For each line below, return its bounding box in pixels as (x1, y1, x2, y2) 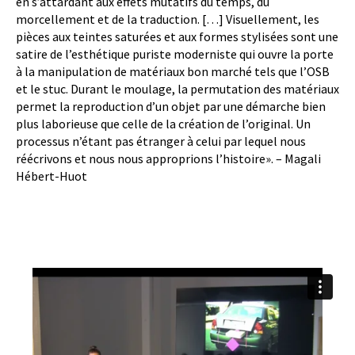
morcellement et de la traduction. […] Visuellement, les (16, 11, 319, 27)
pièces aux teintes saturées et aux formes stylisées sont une (16, 29, 338, 44)
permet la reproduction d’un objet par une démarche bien (16, 98, 326, 114)
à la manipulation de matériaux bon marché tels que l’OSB (16, 63, 330, 79)
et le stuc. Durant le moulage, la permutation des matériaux (16, 81, 339, 97)
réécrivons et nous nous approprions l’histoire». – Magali (16, 151, 321, 166)
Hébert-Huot (16, 168, 87, 184)
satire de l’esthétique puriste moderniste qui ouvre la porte (16, 46, 334, 62)
